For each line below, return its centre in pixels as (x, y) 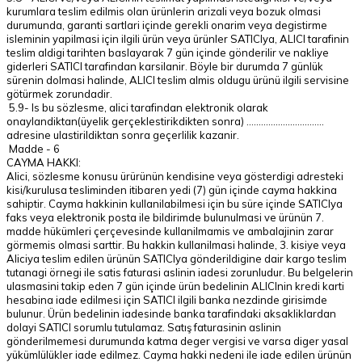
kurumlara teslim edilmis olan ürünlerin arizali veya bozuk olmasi (164, 11)
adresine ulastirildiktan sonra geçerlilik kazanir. (123, 135)
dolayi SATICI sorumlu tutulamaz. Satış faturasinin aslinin (144, 327)
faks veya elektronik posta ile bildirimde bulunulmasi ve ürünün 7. (165, 217)
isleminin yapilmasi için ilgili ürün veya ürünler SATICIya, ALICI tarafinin (178, 39)
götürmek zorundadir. (59, 94)
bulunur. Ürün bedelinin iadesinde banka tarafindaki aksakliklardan (171, 314)
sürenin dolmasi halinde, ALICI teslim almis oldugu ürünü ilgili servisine (178, 80)
